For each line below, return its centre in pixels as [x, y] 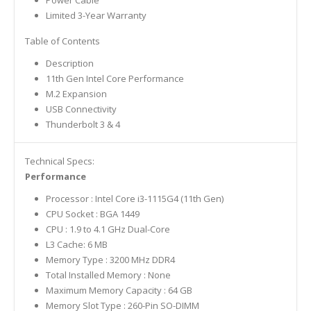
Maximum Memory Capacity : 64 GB [119, 290]
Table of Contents [62, 41]
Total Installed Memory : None [108, 275]
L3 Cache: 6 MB [76, 244]
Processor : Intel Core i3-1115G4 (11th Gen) [134, 198]
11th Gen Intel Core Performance [115, 78]
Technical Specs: [60, 161]
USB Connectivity [81, 109]
